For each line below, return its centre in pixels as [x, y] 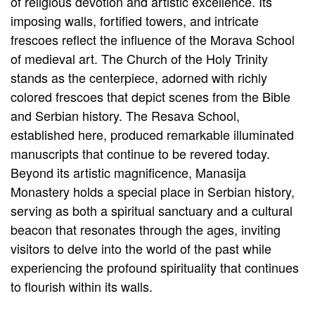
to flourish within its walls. [82, 287]
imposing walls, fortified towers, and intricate [135, 21]
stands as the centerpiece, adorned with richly [139, 78]
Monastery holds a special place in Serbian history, [153, 192]
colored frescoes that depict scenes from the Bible [150, 97]
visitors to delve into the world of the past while [141, 249]
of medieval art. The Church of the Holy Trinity [139, 59]
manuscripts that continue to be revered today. [140, 154]
